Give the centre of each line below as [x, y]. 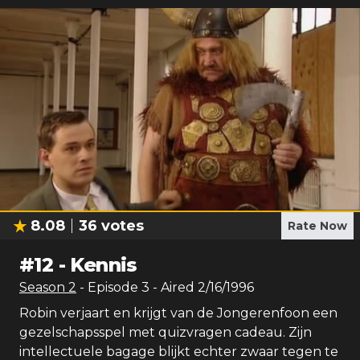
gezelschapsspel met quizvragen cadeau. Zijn [166, 332]
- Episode [110, 287]
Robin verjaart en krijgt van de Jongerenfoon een [178, 313]
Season [44, 287]
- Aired [172, 287]
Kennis [104, 265]
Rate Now [317, 226]
